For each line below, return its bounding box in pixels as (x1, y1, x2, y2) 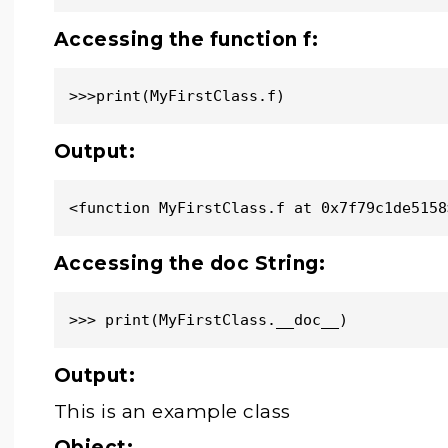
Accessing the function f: (53, 28, 319, 51)
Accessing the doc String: (53, 252, 326, 275)
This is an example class (53, 400, 291, 423)
